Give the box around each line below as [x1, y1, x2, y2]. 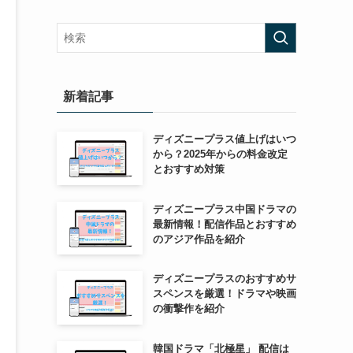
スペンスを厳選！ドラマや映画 [152, 288, 296, 300]
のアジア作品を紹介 [152, 232, 245, 245]
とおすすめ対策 [152, 163, 225, 175]
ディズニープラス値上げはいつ [152, 133, 296, 145]
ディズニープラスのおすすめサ [152, 273, 296, 285]
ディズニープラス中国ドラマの [152, 203, 296, 215]
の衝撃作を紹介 [152, 303, 225, 315]
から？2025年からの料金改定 [152, 148, 288, 160]
